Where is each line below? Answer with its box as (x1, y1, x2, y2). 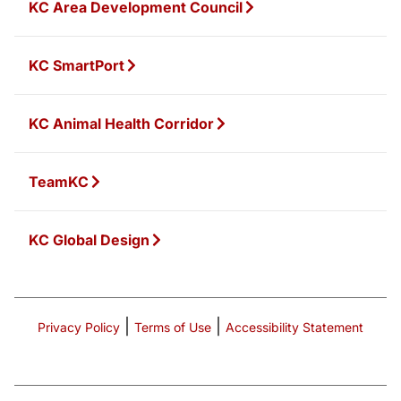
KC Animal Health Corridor (29, 114, 214, 132)
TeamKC (29, 172, 89, 191)
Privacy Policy (38, 319, 120, 335)
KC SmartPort (29, 55, 124, 74)
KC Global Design (29, 230, 149, 249)
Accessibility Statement (226, 319, 363, 335)
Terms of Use (134, 319, 211, 335)
